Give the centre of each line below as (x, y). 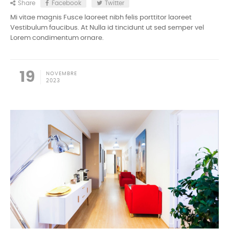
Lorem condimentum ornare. (57, 38)
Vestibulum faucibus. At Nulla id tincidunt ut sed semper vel (107, 28)
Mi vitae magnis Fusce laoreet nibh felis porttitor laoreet (101, 18)
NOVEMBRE (62, 74)
